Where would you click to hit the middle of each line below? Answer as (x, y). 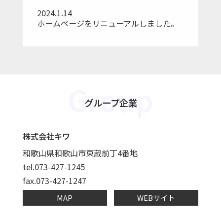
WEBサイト (156, 198)
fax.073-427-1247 (54, 180)
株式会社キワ (46, 136)
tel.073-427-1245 (54, 166)
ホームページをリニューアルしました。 (108, 23)
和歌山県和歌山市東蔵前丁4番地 (80, 153)
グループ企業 (110, 103)
